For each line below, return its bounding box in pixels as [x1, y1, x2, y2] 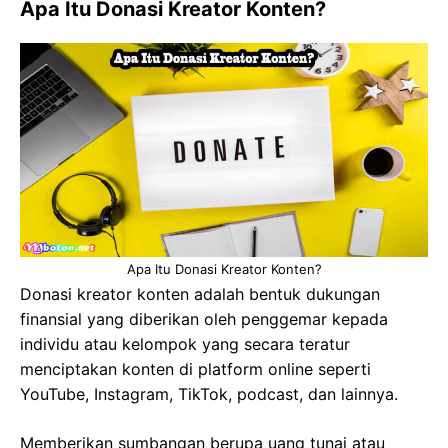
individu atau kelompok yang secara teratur [20, 333, 350, 354]
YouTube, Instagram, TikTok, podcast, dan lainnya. [20, 383, 398, 404]
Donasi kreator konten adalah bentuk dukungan [20, 283, 380, 304]
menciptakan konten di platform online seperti [20, 358, 371, 379]
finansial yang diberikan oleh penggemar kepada [20, 308, 388, 329]
